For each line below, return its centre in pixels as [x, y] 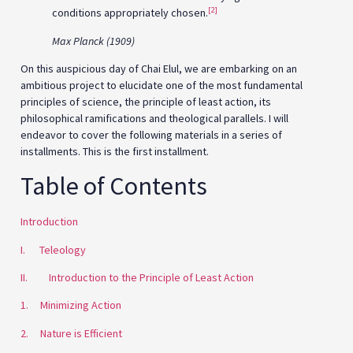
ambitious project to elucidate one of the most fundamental [162, 85]
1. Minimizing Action [71, 305]
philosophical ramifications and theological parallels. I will [154, 118]
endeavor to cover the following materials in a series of [151, 134]
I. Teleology [53, 249]
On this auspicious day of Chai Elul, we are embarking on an [159, 68]
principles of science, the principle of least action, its [146, 101]
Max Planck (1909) [93, 41]
